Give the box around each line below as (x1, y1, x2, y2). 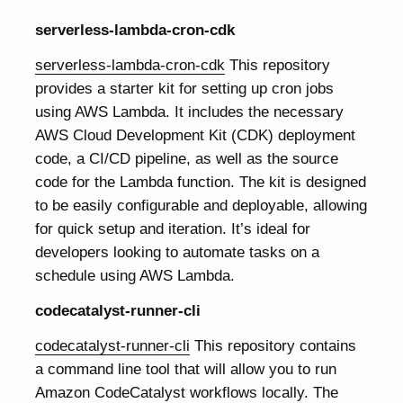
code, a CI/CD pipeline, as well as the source (35, 149, 339, 168)
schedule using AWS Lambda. (35, 266, 236, 285)
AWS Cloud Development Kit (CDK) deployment (35, 126, 356, 145)
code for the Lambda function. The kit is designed (35, 173, 367, 192)
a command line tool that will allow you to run (35, 360, 337, 379)
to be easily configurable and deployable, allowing (35, 196, 368, 215)
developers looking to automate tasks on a (35, 243, 320, 262)
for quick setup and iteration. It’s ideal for (35, 219, 311, 238)
